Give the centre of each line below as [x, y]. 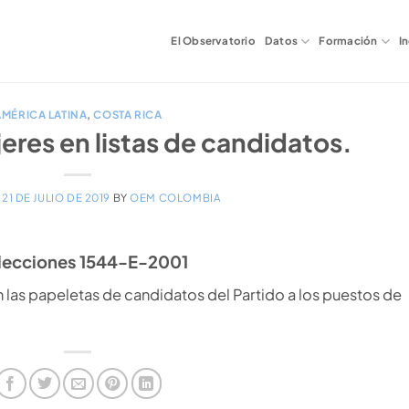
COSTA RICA [128, 115]
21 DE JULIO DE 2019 [56, 197]
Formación [348, 41]
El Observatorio [213, 41]
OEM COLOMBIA [176, 197]
